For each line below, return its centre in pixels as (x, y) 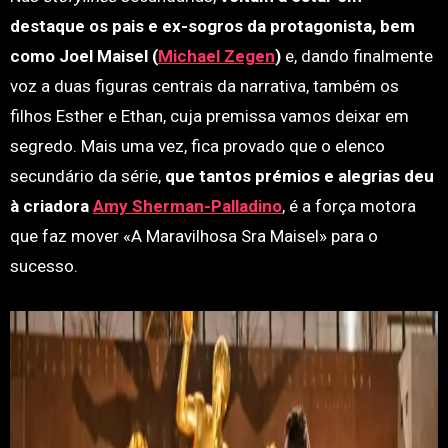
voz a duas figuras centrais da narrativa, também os (204, 86)
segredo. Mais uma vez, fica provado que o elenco (197, 146)
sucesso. (43, 266)
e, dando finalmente (356, 56)
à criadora (51, 206)
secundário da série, (85, 176)
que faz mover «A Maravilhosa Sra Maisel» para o (193, 236)
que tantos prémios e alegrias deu (297, 176)
